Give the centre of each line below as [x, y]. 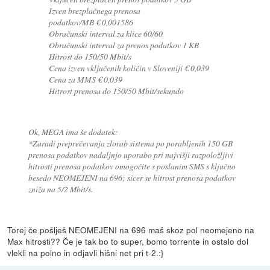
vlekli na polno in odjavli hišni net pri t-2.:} [86, 252]
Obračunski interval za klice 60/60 [106, 33]
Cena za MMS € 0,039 [86, 79]
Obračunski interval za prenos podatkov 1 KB [124, 45]
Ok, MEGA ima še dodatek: [73, 131]
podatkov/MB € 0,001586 [91, 22]
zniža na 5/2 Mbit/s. [60, 189]
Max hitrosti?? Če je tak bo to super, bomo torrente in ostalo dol [128, 241]
